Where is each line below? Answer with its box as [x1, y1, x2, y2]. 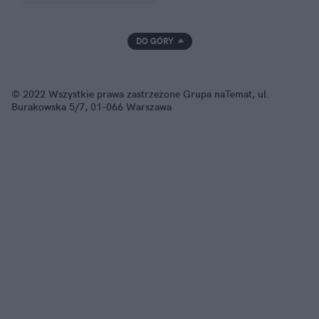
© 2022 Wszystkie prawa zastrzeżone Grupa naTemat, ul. [11, 87, 270, 100]
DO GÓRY [135, 35, 174, 46]
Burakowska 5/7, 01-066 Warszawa [11, 100, 172, 113]
